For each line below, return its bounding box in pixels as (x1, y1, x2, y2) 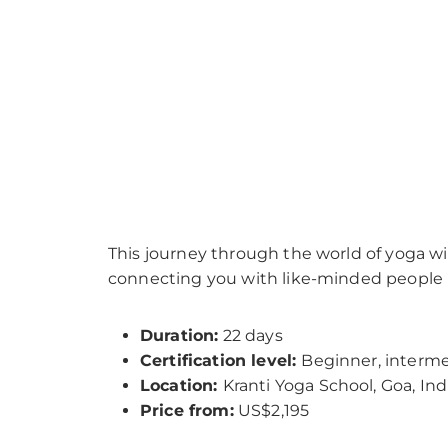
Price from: (140, 400, 234, 420)
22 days (218, 325, 283, 345)
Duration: (140, 325, 219, 345)
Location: (140, 375, 223, 395)
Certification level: (140, 350, 302, 370)
